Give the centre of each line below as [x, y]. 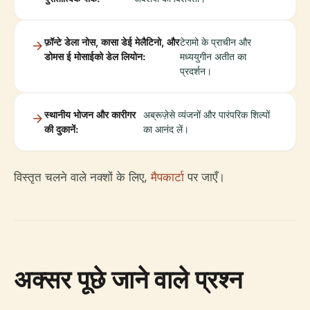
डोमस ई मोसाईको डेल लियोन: [95, 56]
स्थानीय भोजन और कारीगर [90, 114]
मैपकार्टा [167, 177]
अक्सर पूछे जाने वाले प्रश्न [128, 279]
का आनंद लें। [166, 129]
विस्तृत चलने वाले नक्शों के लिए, [82, 177]
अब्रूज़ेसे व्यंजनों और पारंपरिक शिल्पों [207, 114]
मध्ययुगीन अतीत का [213, 56]
